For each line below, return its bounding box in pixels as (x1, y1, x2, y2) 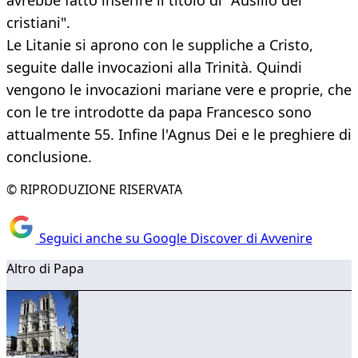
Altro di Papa (6, 259, 84, 277)
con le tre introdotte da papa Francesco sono (6, 102, 312, 122)
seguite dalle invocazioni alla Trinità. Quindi (6, 58, 302, 78)
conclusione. (6, 147, 92, 167)
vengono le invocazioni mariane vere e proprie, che (6, 80, 352, 100)
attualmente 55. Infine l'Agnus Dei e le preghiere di (6, 125, 352, 145)
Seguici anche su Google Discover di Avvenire (35, 229, 312, 247)
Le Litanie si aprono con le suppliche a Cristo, (6, 35, 313, 55)
